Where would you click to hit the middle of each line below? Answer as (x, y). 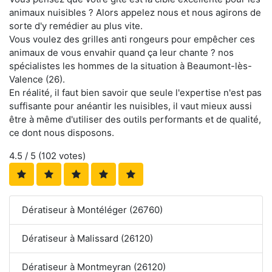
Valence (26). (37, 80)
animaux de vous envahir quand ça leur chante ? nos (121, 53)
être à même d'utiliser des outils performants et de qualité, (135, 120)
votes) (71, 156)
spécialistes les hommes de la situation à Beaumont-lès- (131, 66)
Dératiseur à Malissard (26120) (87, 239)
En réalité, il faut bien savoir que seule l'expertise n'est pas (135, 93)
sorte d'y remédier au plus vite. (76, 26)
